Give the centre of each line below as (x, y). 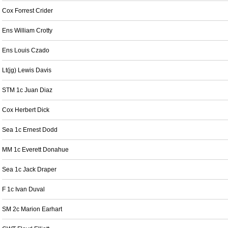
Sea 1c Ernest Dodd (30, 130)
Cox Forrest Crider (27, 11)
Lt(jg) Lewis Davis (27, 70)
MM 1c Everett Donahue (35, 150)
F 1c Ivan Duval (23, 189)
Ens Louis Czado (26, 50)
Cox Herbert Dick (26, 110)
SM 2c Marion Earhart (32, 209)
